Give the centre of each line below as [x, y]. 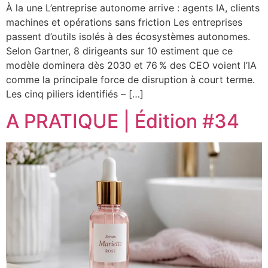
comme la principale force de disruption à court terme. [130, 80]
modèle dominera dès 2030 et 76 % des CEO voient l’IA [131, 66]
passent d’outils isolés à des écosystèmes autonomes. [128, 37]
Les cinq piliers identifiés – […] [75, 94]
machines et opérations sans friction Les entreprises [124, 22]
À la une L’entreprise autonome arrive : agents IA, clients [133, 8]
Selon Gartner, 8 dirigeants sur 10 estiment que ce [119, 51]
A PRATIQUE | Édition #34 [123, 121]
